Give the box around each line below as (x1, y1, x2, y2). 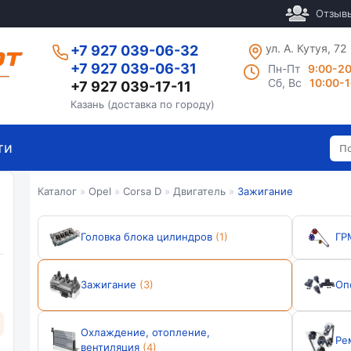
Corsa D (123, 185, 161, 197)
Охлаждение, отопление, (81, 326, 210, 339)
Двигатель (173, 185, 226, 197)
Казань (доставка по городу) (70, 98, 215, 110)
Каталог (38, 185, 77, 197)
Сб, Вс (268, 76, 302, 89)
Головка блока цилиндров (81, 230, 212, 243)
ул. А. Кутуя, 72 (266, 42, 347, 55)
